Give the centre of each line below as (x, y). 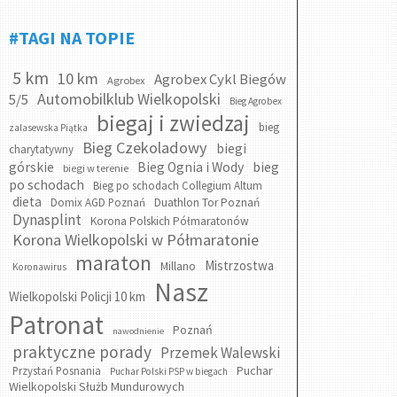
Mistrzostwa (239, 265)
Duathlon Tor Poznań (207, 202)
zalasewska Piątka (48, 128)
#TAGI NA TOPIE (72, 38)
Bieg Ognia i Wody (191, 167)
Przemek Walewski (220, 353)
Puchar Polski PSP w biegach (169, 371)
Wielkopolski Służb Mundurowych (97, 386)
